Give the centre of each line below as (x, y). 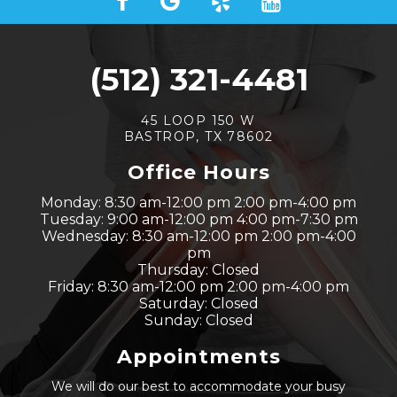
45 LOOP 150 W (198, 121)
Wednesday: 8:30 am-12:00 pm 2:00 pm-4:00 (198, 237)
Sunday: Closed (198, 321)
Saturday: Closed (198, 304)
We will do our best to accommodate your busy (198, 387)
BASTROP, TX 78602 (198, 137)
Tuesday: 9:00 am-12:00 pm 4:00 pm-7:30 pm (198, 220)
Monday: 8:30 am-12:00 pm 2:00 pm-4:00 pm (198, 203)
